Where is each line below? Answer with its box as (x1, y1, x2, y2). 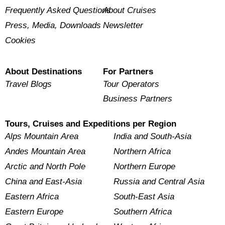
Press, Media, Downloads (5, 20, 101, 30)
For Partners (102, 66, 153, 76)
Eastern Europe (5, 207, 64, 217)
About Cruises (102, 6, 156, 15)
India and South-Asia (113, 132, 191, 142)
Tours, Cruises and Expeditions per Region (5, 119, 177, 129)
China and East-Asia (5, 177, 82, 187)
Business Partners (102, 94, 172, 104)
